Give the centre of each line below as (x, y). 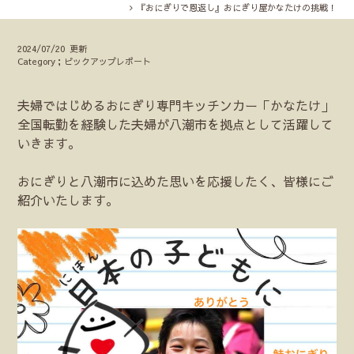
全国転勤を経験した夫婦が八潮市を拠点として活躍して (176, 124)
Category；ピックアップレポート (87, 61)
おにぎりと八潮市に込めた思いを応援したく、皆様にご (176, 181)
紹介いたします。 (68, 200)
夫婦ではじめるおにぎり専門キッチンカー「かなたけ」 (176, 105)
